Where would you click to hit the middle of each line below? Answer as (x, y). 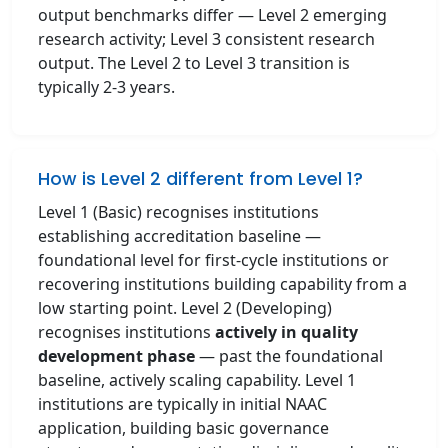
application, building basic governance (183, 428)
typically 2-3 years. (106, 87)
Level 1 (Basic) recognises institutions (178, 212)
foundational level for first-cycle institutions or (213, 260)
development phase (116, 356)
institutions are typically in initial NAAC (182, 404)
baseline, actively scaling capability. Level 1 (197, 380)
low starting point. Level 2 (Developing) (185, 308)
